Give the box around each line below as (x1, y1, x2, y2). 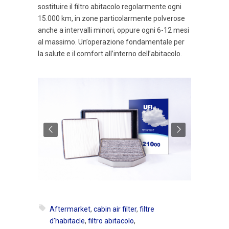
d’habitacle (50, 217, 85, 225)
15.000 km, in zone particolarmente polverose (38, 14, 185, 23)
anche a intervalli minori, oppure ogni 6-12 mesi (38, 26, 189, 35)
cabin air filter (94, 205, 136, 214)
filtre (140, 205, 154, 214)
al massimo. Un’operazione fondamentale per (38, 38, 185, 47)
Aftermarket (50, 205, 90, 214)
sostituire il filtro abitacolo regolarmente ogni (38, 3, 181, 11)
